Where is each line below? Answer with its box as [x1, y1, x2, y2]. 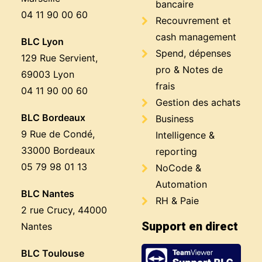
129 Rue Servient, [21, 52, 98, 64]
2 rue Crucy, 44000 [21, 204, 107, 216]
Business [156, 113, 194, 125]
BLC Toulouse [21, 247, 84, 259]
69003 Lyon [21, 68, 74, 80]
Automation [156, 178, 207, 190]
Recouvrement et [156, 15, 231, 26]
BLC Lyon [21, 36, 64, 47]
